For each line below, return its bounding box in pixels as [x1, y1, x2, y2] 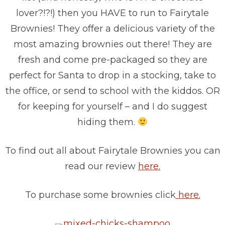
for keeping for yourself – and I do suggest [18, 101, 207, 113]
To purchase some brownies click [25, 189, 176, 201]
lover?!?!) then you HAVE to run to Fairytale [16, 8, 209, 19]
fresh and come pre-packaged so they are [18, 54, 207, 66]
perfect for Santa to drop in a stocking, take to [9, 70, 216, 81]
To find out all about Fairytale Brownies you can [5, 145, 220, 157]
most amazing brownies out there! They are [13, 39, 212, 50]
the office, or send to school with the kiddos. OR [5, 85, 220, 97]
